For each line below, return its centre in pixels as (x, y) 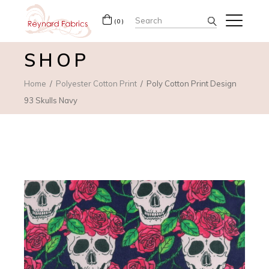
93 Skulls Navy (51, 100)
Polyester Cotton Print (97, 83)
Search (152, 18)
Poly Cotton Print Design (192, 83)
